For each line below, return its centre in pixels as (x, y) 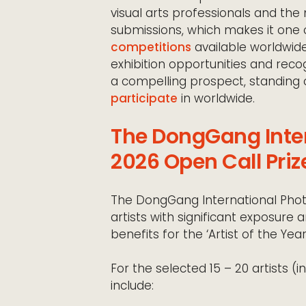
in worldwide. (216, 98)
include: (132, 286)
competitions (151, 47)
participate (144, 98)
